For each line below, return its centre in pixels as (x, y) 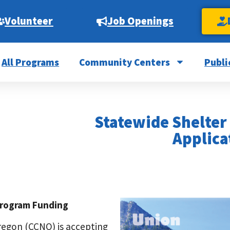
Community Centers (124, 62)
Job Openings (140, 21)
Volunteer (29, 21)
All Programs (31, 62)
